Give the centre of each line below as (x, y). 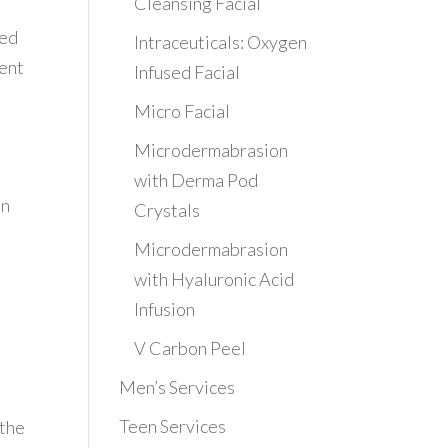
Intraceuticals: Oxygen (221, 42)
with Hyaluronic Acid (214, 279)
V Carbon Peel (190, 348)
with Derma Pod (196, 180)
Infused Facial (187, 72)
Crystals (167, 210)
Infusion (165, 309)
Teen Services (173, 426)
